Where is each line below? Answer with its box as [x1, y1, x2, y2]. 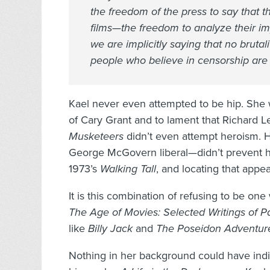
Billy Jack [88, 222, 133, 236]
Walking [100, 162, 140, 176]
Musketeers [69, 130, 124, 143]
